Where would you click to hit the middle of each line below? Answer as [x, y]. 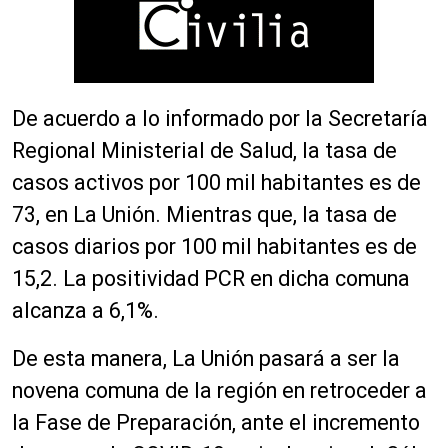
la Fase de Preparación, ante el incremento [216, 423]
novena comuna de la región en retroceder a [219, 391]
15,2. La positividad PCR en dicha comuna [211, 279]
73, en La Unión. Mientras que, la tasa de [204, 215]
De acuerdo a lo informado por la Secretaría [220, 119]
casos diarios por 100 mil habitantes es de [214, 247]
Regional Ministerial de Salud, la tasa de [204, 151]
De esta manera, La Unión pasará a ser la [206, 359]
